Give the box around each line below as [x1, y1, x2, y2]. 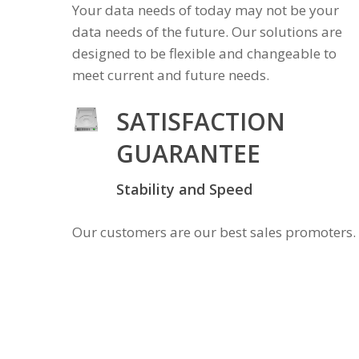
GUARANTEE [116, 137, 261, 170]
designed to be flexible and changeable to [72, 43, 337, 63]
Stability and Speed [116, 179, 253, 199]
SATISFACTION [116, 105, 286, 138]
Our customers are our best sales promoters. [72, 223, 357, 241]
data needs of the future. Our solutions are [72, 22, 343, 41]
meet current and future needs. [72, 65, 270, 84]
